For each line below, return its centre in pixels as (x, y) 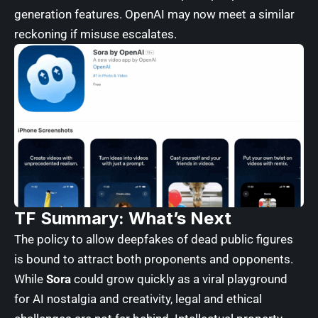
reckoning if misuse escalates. (95, 34)
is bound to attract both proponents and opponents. (154, 259)
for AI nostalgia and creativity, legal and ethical (138, 298)
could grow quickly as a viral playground (179, 279)
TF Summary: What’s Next (123, 218)
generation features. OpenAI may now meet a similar (154, 15)
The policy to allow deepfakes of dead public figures (154, 239)
